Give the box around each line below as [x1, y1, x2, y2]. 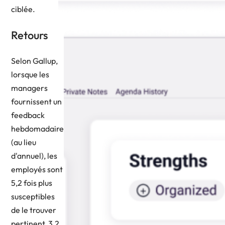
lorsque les [11, 69, 49, 79]
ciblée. [11, 4, 35, 14]
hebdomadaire [11, 123, 64, 134]
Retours [11, 28, 48, 42]
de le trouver [11, 204, 56, 215]
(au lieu [11, 137, 36, 147]
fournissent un [11, 96, 62, 106]
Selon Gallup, [11, 55, 58, 66]
